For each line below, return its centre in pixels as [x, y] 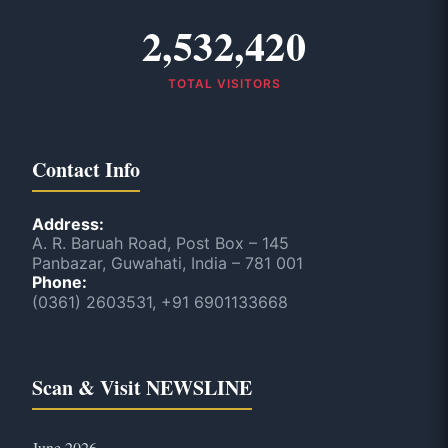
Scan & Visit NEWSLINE [142, 387]
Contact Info [86, 169]
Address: [68, 223]
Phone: [59, 282]
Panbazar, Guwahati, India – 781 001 [167, 262]
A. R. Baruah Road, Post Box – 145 [160, 243]
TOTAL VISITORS [224, 83]
